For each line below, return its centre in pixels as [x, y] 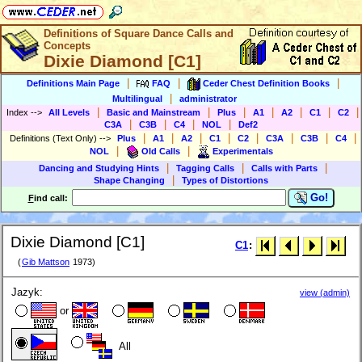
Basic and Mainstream [154, 112]
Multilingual [137, 99]
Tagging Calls [205, 168]
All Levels [69, 112]
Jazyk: [27, 293]
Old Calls [160, 151]
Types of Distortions [225, 180]
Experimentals [242, 151]
